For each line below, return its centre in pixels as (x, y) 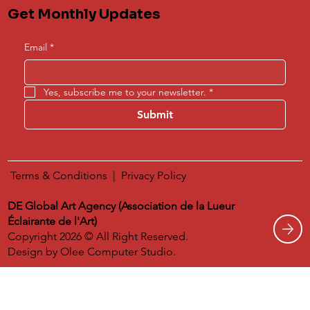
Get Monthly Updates (84, 14)
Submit (155, 114)
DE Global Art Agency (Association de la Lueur (121, 206)
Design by (34, 252)
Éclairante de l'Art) (53, 221)
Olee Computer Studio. (118, 252)
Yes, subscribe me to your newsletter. (125, 92)
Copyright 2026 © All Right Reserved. (98, 237)
